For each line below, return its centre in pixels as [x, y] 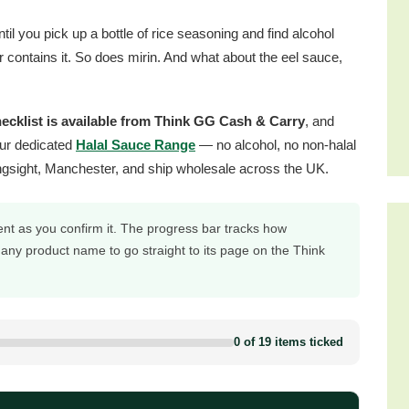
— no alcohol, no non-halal [276, 145]
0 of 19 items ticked [288, 342]
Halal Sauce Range [136, 145]
